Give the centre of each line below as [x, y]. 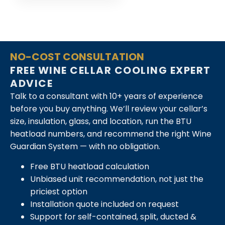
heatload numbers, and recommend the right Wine [111, 134]
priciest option [59, 191]
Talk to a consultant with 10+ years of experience [106, 96]
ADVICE [31, 84]
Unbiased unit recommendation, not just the [117, 179]
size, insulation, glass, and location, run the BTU [101, 122]
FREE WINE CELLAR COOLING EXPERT [110, 71]
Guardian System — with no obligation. [85, 147]
